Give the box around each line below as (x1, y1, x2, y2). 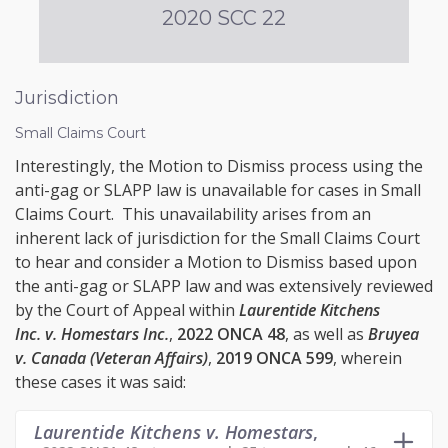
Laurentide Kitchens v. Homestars (34, 419, 313, 444)
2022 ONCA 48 (177, 322, 285, 345)
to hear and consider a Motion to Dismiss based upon (15, 250, 417, 273)
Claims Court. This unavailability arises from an (15, 202, 371, 225)
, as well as (285, 322, 368, 345)
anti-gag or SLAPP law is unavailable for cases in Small (15, 178, 421, 201)
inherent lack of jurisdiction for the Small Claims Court (15, 226, 420, 249)
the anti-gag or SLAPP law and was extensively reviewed (15, 274, 433, 297)
